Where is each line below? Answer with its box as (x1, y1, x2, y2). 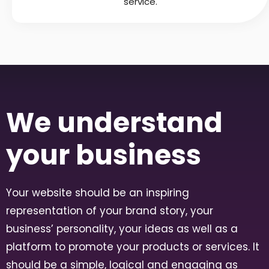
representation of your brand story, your (6, 203, 213, 218)
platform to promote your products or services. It (6, 239, 259, 254)
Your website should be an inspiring (6, 185, 189, 200)
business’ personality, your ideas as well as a (6, 221, 238, 236)
